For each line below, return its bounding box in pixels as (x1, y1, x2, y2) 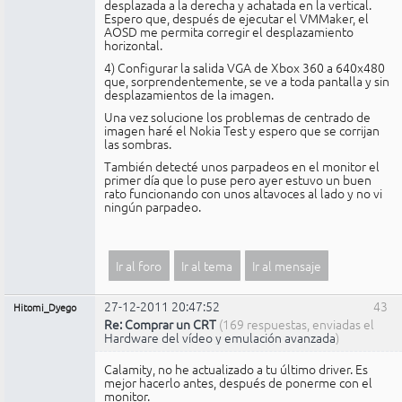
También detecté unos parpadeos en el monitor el (104, 156, 380, 175)
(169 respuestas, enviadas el (219, 315, 374, 334)
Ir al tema (181, 256, 233, 275)
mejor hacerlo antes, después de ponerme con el (104, 373, 372, 392)
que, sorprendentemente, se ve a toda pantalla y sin (104, 72, 389, 91)
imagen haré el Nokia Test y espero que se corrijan (104, 120, 380, 139)
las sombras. (104, 134, 171, 153)
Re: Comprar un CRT (104, 315, 216, 334)
